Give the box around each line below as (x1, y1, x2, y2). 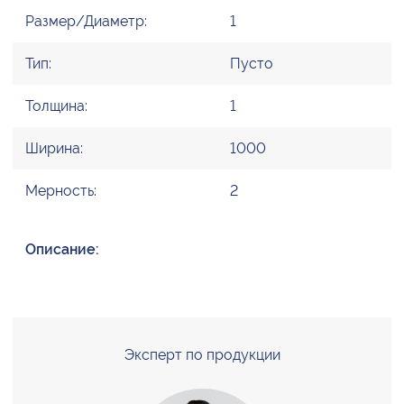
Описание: (25, 241, 99, 259)
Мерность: (25, 182, 96, 200)
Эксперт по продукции (124, 346, 280, 364)
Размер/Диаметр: (25, 13, 147, 31)
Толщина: (25, 97, 87, 115)
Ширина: (25, 140, 83, 158)
